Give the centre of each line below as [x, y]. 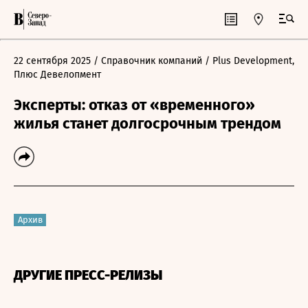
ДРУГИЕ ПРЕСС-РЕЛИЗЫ [88, 275]
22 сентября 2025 [52, 61]
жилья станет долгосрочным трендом [147, 123]
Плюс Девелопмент [57, 75]
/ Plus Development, [250, 61]
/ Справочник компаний [148, 61]
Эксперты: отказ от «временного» [134, 105]
